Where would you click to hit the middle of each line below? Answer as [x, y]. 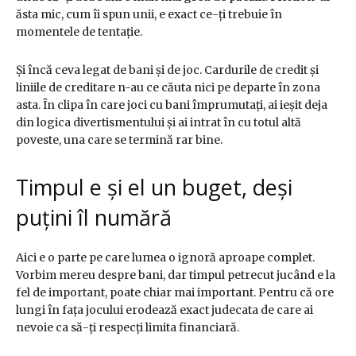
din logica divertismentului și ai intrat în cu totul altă [159, 123]
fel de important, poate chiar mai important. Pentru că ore [175, 293]
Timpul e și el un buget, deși [154, 188]
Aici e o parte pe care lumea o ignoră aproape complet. [165, 258]
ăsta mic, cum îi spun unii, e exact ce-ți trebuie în [149, 15]
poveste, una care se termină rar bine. [119, 140]
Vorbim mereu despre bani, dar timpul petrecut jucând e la [176, 275]
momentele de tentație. [79, 32]
